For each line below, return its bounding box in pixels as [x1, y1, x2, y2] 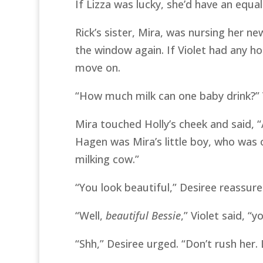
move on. [75, 60, 120, 75]
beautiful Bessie [105, 208, 181, 222]
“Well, [75, 208, 106, 222]
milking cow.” [75, 151, 139, 166]
